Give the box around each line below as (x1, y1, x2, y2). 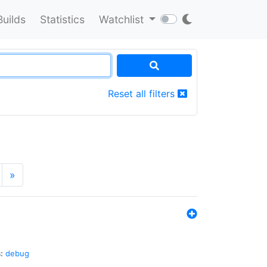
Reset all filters (108, 87, 178, 100)
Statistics (39, 13, 85, 26)
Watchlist (98, 13, 147, 26)
